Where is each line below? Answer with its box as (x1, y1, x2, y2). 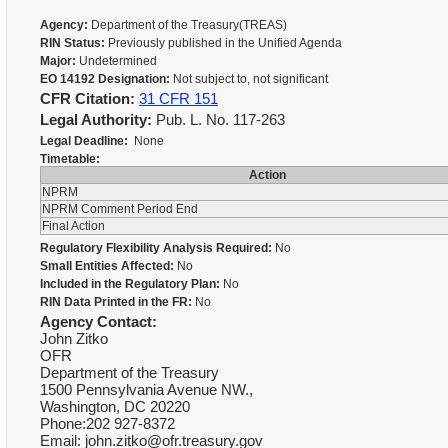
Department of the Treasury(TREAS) (88, 18, 290, 32)
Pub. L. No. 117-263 (152, 111, 297, 128)
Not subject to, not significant (170, 72, 331, 86)
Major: (40, 54, 76, 68)
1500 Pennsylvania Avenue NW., (40, 381, 253, 398)
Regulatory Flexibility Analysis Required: (40, 241, 272, 255)
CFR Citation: (40, 90, 135, 107)
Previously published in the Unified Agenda (105, 36, 342, 50)
